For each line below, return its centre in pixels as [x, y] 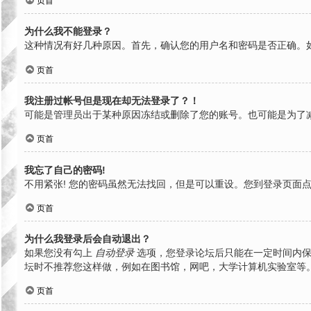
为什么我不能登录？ [68, 32]
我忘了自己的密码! [65, 170]
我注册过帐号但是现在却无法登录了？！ [112, 101]
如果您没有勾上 [60, 253]
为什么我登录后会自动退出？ [87, 239]
